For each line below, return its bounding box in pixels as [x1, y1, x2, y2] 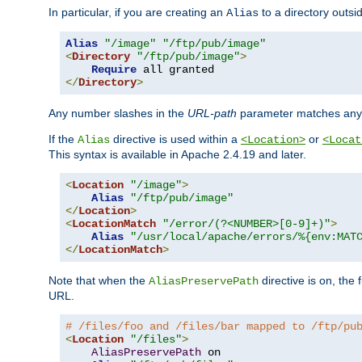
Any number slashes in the [48, 107, 187, 120]
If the [48, 133, 78, 146]
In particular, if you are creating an [48, 6, 226, 19]
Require [91, 63, 137, 77]
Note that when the [48, 274, 149, 288]
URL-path [187, 107, 237, 120]
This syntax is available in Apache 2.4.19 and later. [48, 148, 306, 162]
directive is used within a [110, 133, 241, 146]
